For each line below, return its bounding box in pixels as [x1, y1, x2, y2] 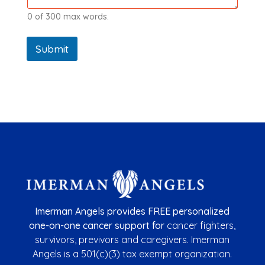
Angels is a [33, 248, 82, 260]
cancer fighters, [167, 219, 236, 232]
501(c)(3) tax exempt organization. [81, 248, 232, 260]
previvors [79, 234, 122, 246]
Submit [35, 43, 69, 56]
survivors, [35, 234, 79, 246]
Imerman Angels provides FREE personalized [35, 205, 230, 218]
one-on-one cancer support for [29, 219, 167, 232]
